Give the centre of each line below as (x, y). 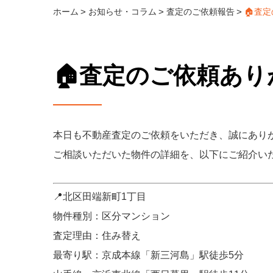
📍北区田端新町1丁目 (100, 197)
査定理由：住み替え (97, 236)
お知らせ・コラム (122, 12)
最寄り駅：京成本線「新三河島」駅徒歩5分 (148, 255)
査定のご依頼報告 (200, 12)
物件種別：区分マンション (112, 216)
